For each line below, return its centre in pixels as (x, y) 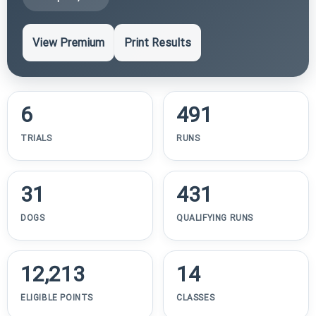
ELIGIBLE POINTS (57, 297)
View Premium (68, 42)
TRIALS (36, 138)
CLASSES (196, 297)
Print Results (158, 42)
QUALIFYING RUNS (215, 218)
